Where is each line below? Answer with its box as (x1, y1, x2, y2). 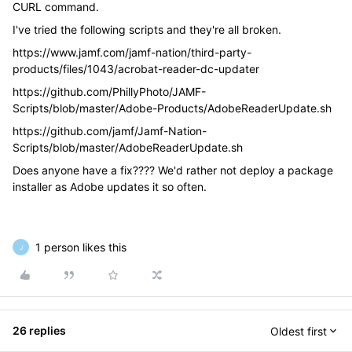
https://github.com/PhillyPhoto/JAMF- (13, 85, 206, 98)
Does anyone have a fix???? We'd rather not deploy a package (13, 163, 333, 177)
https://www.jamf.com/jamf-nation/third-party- (13, 46, 251, 59)
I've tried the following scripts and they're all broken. (13, 23, 281, 36)
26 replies (13, 324, 66, 337)
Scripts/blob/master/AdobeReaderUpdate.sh (13, 141, 243, 154)
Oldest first (270, 324, 327, 338)
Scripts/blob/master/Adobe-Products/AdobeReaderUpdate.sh (13, 101, 332, 115)
